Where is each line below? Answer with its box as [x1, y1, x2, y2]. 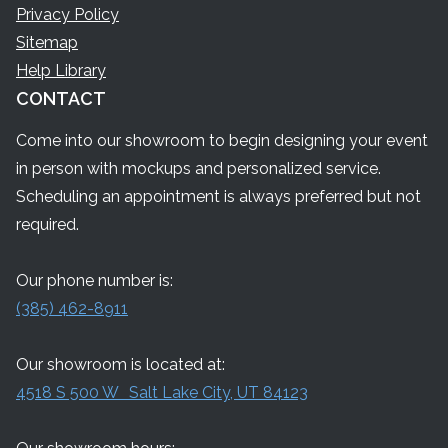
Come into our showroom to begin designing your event [16, 131, 428, 151]
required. [16, 215, 79, 235]
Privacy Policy [16, 5, 119, 25]
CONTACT [16, 88, 106, 110]
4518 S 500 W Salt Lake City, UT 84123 [16, 383, 308, 403]
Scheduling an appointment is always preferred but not [16, 187, 421, 207]
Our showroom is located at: [16, 355, 225, 375]
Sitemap [16, 33, 78, 53]
